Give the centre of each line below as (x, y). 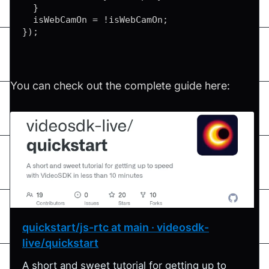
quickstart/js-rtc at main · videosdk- (116, 227)
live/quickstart (60, 243)
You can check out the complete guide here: (120, 85)
